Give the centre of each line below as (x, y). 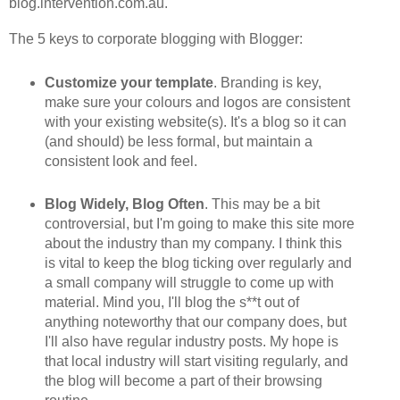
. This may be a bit (262, 204)
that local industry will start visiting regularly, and (196, 361)
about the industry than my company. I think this (193, 243)
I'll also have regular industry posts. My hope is (191, 341)
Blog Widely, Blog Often (124, 204)
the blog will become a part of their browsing (183, 380)
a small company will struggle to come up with (189, 282)
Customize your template (129, 82)
